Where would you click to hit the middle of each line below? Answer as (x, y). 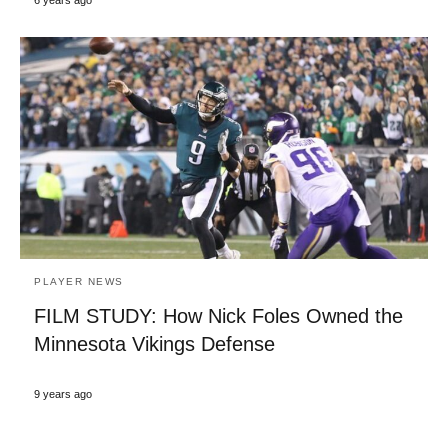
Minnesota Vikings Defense (154, 344)
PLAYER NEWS (79, 282)
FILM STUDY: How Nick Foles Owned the (218, 316)
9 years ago (63, 394)
